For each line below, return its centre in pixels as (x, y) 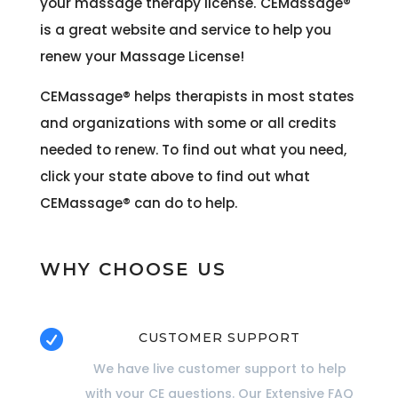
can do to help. (183, 203)
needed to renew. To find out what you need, (193, 149)
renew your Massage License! (142, 56)
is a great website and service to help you (185, 29)
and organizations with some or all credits (188, 123)
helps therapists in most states (242, 96)
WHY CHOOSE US (133, 269)
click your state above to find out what (175, 176)
